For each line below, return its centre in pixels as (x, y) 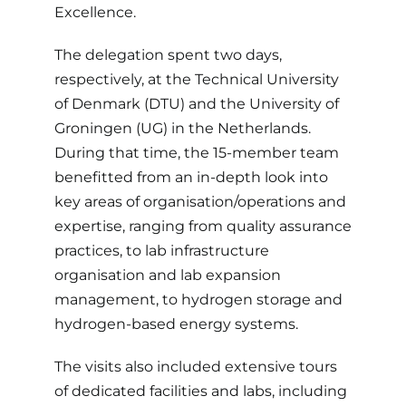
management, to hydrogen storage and (198, 299)
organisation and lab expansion (167, 275)
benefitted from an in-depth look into (191, 177)
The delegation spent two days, (168, 54)
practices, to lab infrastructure (161, 250)
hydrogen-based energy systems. (176, 324)
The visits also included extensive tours (195, 366)
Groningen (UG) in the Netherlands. (182, 128)
